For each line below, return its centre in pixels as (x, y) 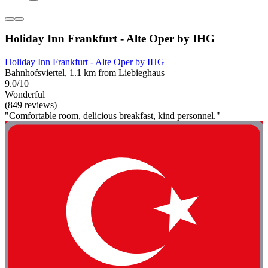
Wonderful (25, 94)
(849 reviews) (31, 105)
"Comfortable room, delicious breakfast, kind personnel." (112, 116)
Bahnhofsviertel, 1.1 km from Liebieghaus (85, 73)
